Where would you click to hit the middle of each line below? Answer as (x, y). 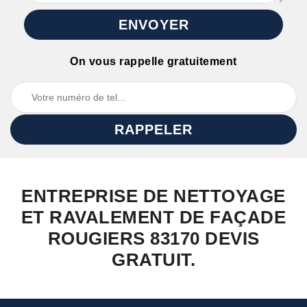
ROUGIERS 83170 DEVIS (153, 238)
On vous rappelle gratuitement (153, 61)
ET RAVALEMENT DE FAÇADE (153, 217)
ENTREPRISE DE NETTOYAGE (153, 196)
